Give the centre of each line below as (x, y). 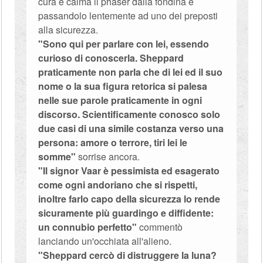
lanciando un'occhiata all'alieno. (105, 241)
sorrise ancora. (109, 156)
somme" (58, 156)
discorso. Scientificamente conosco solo (129, 114)
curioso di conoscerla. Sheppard (111, 58)
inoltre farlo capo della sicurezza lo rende (129, 199)
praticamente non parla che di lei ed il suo (131, 72)
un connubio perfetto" (88, 227)
